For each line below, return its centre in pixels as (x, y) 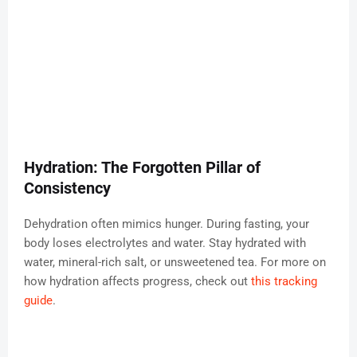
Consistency (67, 188)
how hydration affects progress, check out (137, 282)
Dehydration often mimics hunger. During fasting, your (167, 224)
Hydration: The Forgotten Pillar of (142, 168)
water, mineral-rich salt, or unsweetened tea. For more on (175, 263)
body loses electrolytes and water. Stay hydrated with (165, 243)
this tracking (284, 282)
